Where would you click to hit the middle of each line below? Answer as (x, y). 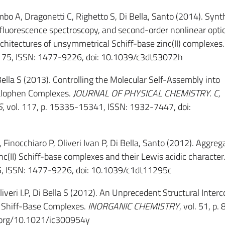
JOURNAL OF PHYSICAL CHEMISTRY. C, (146, 93)
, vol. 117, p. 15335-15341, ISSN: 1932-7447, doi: (96, 107)
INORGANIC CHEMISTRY (133, 206)
